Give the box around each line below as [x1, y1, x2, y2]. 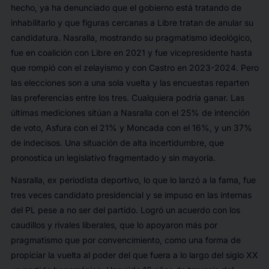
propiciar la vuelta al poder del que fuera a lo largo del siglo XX [10, 250, 258, 261]
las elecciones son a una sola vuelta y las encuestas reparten [10, 77, 249, 88]
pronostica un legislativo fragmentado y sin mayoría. [10, 153, 216, 163]
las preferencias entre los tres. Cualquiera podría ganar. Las [10, 92, 244, 103]
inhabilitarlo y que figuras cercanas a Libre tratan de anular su [10, 17, 253, 28]
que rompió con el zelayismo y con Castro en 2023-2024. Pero [10, 62, 259, 73]
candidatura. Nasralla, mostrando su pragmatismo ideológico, [10, 32, 252, 43]
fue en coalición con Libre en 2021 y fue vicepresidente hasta [10, 47, 252, 58]
